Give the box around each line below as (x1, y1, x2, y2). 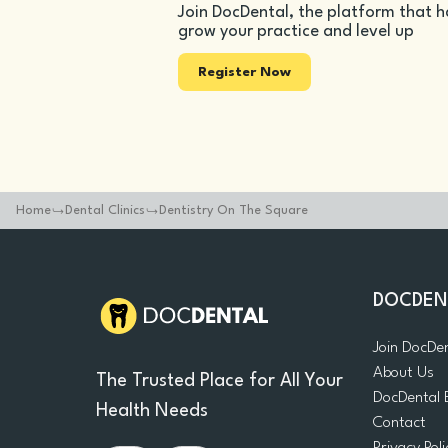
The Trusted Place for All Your (96, 372, 343, 390)
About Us (372, 365, 434, 381)
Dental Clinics (65, 204, 145, 217)
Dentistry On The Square (159, 204, 308, 217)
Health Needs (96, 402, 208, 420)
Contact (372, 415, 426, 431)
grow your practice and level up (178, 22, 414, 40)
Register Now (198, 64, 291, 79)
